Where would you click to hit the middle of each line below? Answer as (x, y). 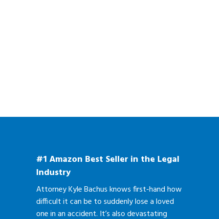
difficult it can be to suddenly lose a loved (105, 202)
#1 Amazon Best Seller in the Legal (108, 160)
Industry (54, 173)
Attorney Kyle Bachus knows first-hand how (109, 190)
